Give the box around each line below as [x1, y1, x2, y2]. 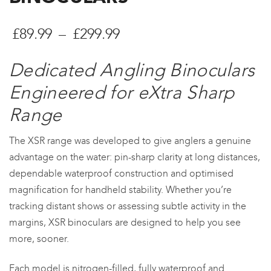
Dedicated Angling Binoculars [9, 59, 255, 82]
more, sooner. [9, 233, 69, 245]
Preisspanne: [122, 25, 203, 42]
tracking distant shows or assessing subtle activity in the [9, 200, 246, 212]
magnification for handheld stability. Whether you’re [9, 184, 232, 196]
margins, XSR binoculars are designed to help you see [9, 217, 241, 229]
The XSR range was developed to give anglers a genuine [9, 135, 251, 147]
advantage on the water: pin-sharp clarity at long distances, [9, 151, 260, 163]
